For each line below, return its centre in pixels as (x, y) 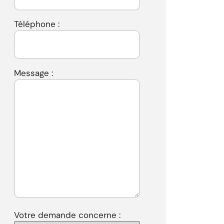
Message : (33, 73)
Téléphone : (36, 24)
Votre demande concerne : (67, 215)
